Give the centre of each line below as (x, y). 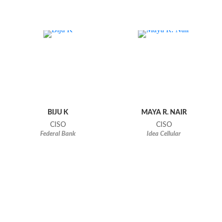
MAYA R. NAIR (164, 112)
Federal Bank (58, 134)
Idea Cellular (164, 134)
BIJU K (58, 112)
